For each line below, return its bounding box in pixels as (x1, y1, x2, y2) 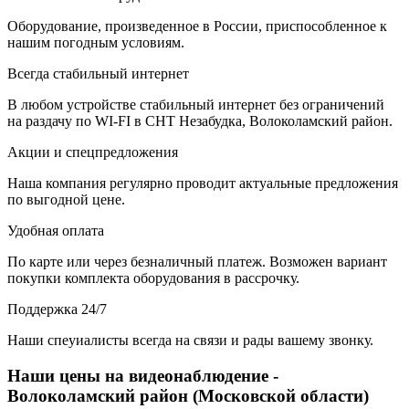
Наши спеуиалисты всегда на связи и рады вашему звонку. (7, 332, 373, 349)
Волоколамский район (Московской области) (7, 385, 369, 405)
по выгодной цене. (7, 192, 125, 208)
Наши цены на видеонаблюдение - (7, 365, 278, 385)
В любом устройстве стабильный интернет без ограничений (7, 97, 384, 113)
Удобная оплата (7, 223, 104, 239)
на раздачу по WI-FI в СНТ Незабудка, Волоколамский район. (7, 113, 393, 130)
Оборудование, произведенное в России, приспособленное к (7, 18, 387, 35)
